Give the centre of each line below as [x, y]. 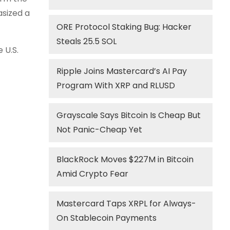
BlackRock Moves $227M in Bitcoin [125, 159]
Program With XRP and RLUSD [116, 85]
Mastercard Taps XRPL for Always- [127, 204]
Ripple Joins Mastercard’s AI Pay [122, 71]
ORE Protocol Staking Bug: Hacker [124, 27]
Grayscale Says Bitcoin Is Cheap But [129, 115]
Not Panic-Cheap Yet [100, 130]
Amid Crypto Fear [93, 174]
